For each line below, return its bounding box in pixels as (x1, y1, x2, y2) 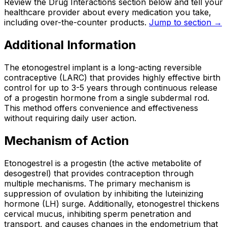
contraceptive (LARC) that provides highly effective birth (4, 72, 220, 83)
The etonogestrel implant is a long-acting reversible (4, 62, 202, 73)
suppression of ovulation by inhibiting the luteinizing (4, 188, 203, 199)
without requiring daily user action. (4, 113, 136, 124)
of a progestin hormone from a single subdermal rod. (4, 93, 209, 103)
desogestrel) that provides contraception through (4, 168, 194, 178)
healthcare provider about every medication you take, (4, 7, 211, 18)
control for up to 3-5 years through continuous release (4, 83, 217, 93)
